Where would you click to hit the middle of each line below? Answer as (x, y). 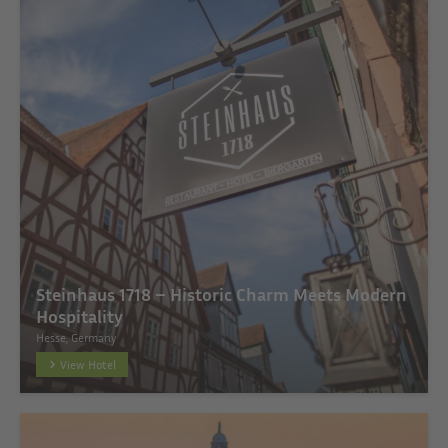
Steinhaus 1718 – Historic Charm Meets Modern (221, 294)
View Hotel (88, 364)
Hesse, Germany (76, 337)
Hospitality (79, 316)
